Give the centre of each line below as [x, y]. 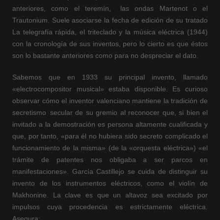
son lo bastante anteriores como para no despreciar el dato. [105, 56]
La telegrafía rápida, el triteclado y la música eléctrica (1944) [110, 32]
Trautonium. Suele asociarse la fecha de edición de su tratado [110, 20]
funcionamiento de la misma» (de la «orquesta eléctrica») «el [110, 148]
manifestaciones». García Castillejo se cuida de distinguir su [110, 172]
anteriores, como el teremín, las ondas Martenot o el [110, 9]
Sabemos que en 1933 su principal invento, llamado [110, 77]
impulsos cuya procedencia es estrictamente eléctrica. [110, 207]
